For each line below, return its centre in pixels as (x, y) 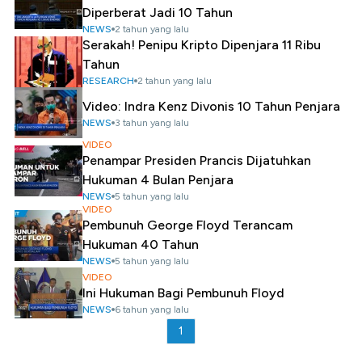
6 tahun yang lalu (152, 309)
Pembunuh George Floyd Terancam (187, 225)
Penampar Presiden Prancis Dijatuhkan (197, 160)
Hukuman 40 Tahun (141, 244)
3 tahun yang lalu (152, 122)
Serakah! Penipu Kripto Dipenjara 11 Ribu (202, 45)
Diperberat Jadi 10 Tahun (158, 13)
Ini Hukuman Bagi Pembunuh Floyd (183, 293)
